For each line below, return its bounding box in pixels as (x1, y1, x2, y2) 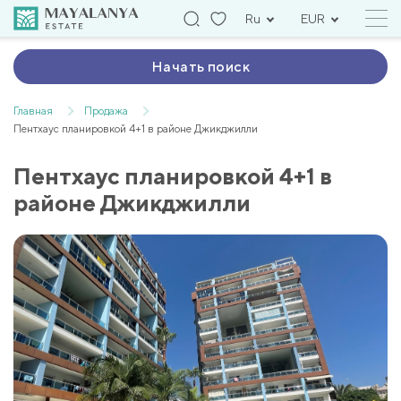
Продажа (84, 105, 128, 117)
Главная (13, 105, 53, 117)
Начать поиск (150, 58, 251, 75)
